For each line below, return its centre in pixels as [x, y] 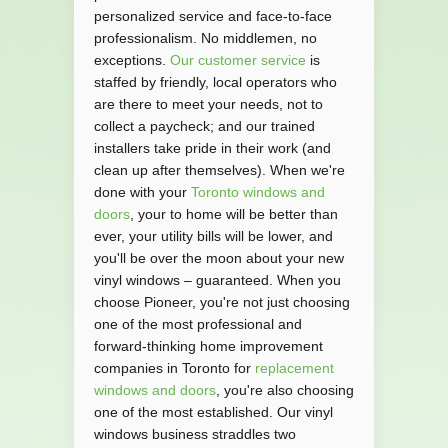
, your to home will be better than [234, 214]
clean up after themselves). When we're [219, 170]
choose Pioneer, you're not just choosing [222, 302]
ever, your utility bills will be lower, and [213, 236]
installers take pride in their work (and [212, 148]
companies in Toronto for [174, 368]
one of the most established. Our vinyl [213, 412]
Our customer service [238, 60]
